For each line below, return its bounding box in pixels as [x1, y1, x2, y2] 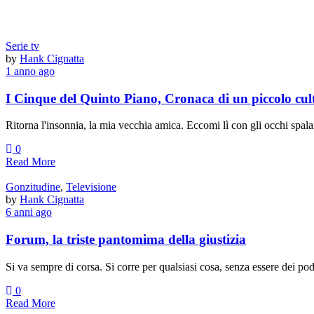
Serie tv [6, 39, 39, 52]
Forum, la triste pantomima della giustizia [6, 232, 246, 247]
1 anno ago [6, 64, 55, 77]
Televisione [66, 181, 116, 193]
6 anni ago [6, 206, 52, 219]
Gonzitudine [6, 181, 60, 193]
